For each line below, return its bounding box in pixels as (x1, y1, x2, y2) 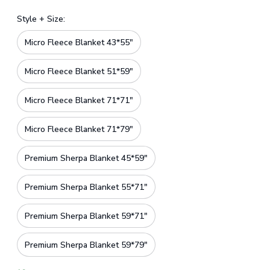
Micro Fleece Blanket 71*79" (24, 123, 133, 135)
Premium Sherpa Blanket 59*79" (24, 239, 148, 251)
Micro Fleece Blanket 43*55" (24, 36, 133, 48)
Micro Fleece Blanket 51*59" (24, 65, 133, 77)
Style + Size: (16, 13, 65, 25)
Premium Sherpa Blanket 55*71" (24, 181, 148, 193)
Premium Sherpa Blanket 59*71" (24, 210, 148, 222)
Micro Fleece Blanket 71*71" (24, 94, 133, 106)
